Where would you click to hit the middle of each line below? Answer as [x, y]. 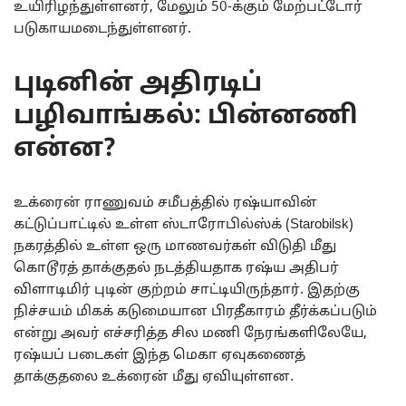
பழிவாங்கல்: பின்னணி [186, 116]
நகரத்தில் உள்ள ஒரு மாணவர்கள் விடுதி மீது [175, 246]
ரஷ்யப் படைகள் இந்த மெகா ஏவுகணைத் [159, 355]
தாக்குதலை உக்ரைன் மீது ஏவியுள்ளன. [154, 377]
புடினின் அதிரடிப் [138, 84]
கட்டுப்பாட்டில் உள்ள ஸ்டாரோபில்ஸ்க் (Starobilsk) [184, 225]
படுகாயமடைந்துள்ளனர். [102, 29]
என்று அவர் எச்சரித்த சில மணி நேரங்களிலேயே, [190, 333]
